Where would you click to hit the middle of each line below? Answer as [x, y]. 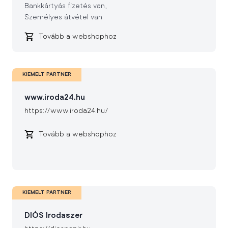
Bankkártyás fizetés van [65, 7]
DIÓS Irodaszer [53, 216]
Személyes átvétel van [63, 18]
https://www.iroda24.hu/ [66, 111]
